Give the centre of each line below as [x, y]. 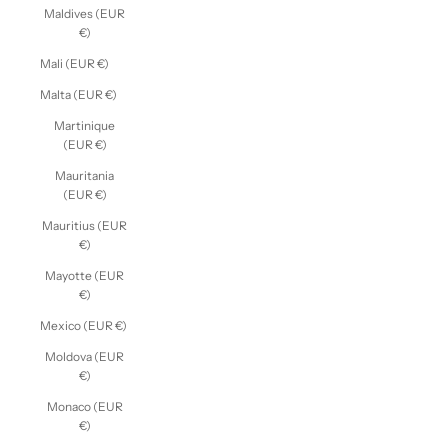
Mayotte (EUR [84, 275]
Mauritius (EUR [84, 225]
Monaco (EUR [84, 406]
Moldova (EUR [84, 356]
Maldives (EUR [84, 13]
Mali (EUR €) [74, 63]
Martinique [84, 125]
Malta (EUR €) [78, 94]
